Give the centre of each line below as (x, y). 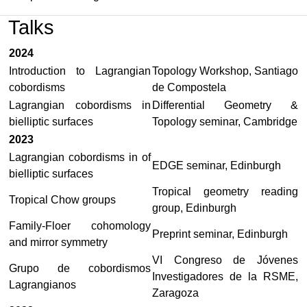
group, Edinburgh (194, 208)
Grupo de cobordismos (80, 268)
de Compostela (189, 87)
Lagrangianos (42, 284)
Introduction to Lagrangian (80, 71)
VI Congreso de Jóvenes (225, 260)
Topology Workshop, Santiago (225, 71)
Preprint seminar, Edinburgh (220, 234)
